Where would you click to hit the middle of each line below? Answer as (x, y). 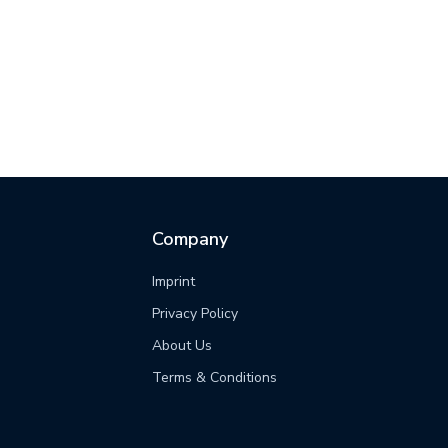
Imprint (173, 281)
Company (190, 239)
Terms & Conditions (214, 377)
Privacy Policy (195, 313)
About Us (182, 345)
